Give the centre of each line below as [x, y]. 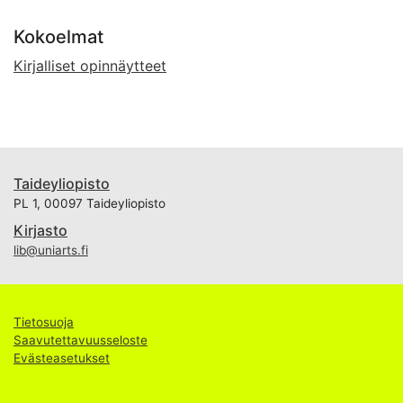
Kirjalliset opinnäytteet [90, 66]
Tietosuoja [44, 322]
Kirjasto [40, 231]
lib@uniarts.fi [51, 251]
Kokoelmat [58, 37]
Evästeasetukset [62, 358]
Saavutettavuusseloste [81, 340]
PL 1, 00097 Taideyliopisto [90, 204]
